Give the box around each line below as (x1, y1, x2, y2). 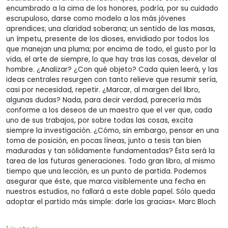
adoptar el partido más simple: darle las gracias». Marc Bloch (6, 196, 216, 207)
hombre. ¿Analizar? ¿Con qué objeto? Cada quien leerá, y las (6, 64, 218, 74)
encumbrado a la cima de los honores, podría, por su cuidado (6, 3, 218, 13)
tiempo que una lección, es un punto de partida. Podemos (6, 166, 207, 176)
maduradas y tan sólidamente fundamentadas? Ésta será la (6, 146, 215, 156)
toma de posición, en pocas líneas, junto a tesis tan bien (6, 135, 201, 146)
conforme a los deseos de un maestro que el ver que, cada (6, 105, 212, 115)
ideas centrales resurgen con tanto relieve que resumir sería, (6, 74, 217, 84)
